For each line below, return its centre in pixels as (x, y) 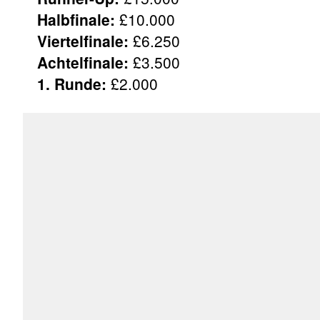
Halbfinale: (76, 19)
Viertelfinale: (83, 40)
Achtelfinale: (83, 62)
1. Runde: (72, 83)
